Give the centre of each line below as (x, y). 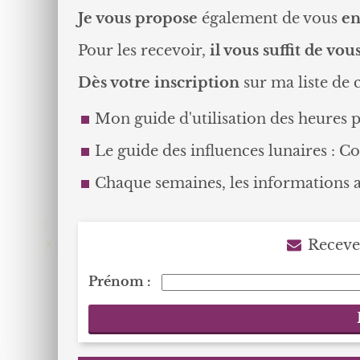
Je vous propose (137, 18)
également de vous (269, 18)
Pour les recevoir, (143, 50)
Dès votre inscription (158, 82)
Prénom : (119, 281)
